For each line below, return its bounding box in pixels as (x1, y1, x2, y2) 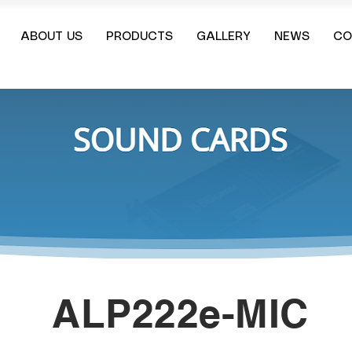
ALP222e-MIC (52, 290, 309, 336)
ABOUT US (20, 31, 82, 42)
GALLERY (196, 31, 251, 42)
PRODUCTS (106, 31, 173, 42)
